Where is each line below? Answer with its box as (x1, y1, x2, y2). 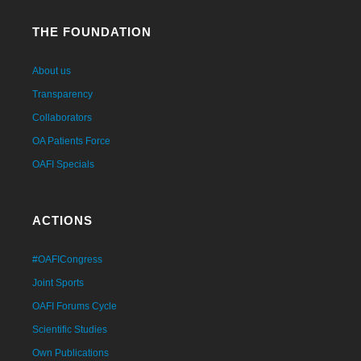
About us (32, 64, 71, 77)
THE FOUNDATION (32, 24, 151, 39)
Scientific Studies (32, 323, 107, 335)
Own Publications (32, 346, 109, 359)
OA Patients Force (32, 135, 110, 147)
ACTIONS (32, 213, 93, 227)
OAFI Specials (32, 158, 94, 170)
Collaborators (32, 111, 92, 123)
